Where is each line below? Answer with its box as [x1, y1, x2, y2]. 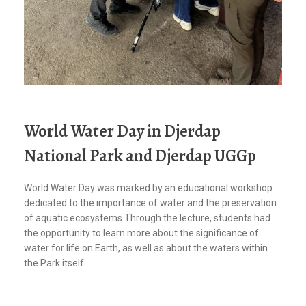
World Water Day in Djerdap [24, 120, 221, 143]
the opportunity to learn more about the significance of [24, 227, 259, 239]
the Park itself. [24, 258, 86, 269]
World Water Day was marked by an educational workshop [24, 182, 273, 194]
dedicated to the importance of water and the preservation [24, 197, 277, 209]
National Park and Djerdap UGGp [24, 144, 256, 167]
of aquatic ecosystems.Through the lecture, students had [24, 212, 270, 224]
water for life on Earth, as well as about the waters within [24, 242, 268, 254]
